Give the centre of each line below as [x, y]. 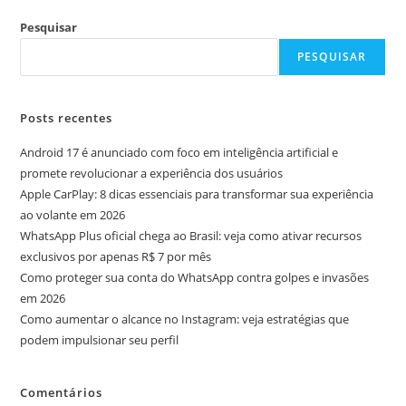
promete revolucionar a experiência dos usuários [152, 174]
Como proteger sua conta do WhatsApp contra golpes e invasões [195, 278]
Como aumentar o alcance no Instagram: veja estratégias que [185, 319]
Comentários [62, 393]
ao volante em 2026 [73, 215]
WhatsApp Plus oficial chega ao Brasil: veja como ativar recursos [191, 236]
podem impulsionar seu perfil [100, 340]
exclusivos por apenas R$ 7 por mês [116, 257]
